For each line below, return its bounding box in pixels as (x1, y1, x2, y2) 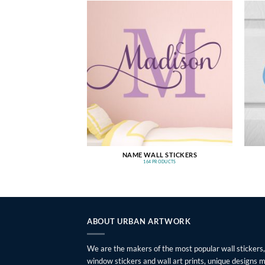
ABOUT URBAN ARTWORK (87, 216, 191, 226)
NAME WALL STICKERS (122, 151, 198, 159)
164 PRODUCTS (143, 159, 176, 164)
